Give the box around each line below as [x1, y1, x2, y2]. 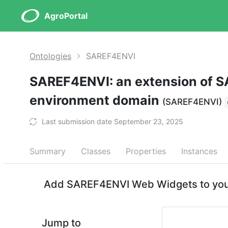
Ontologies [30, 51, 71, 61]
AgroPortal [44, 11, 88, 21]
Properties [126, 146, 166, 156]
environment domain [30, 93, 162, 108]
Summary [30, 146, 66, 156]
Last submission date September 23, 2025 [42, 117, 183, 126]
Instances [181, 146, 217, 156]
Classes [81, 146, 110, 156]
